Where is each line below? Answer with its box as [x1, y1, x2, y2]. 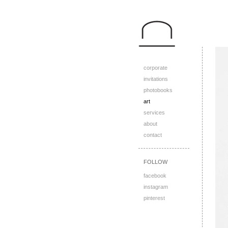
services [144, 109, 165, 116]
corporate [144, 65, 167, 71]
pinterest [144, 195, 165, 201]
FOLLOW [144, 159, 167, 165]
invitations [144, 76, 168, 82]
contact [144, 132, 162, 138]
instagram [144, 184, 168, 190]
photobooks [144, 87, 173, 93]
